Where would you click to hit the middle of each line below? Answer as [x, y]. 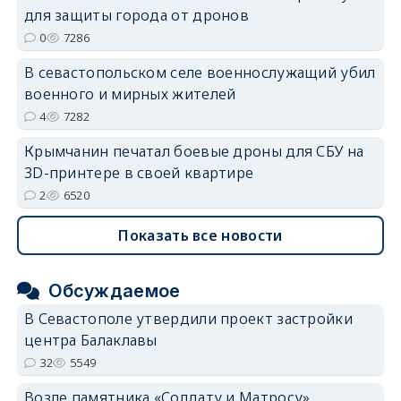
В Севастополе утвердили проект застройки [188, 318]
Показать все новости [200, 235]
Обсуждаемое [115, 290]
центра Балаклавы [90, 340]
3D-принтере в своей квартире [139, 172]
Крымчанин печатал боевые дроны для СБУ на [194, 151]
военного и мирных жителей [130, 94]
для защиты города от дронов [137, 15]
